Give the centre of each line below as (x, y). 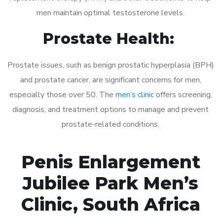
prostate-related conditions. (110, 124)
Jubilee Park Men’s (110, 183)
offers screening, (183, 94)
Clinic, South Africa (110, 204)
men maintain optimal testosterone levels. (110, 13)
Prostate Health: (110, 38)
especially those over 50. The (62, 94)
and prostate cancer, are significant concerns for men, (110, 80)
